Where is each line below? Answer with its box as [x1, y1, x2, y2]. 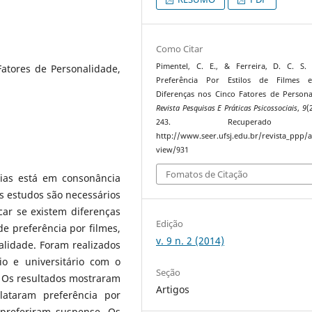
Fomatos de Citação [166, 168, 249, 181]
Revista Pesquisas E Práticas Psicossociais [156, 102, 297, 113]
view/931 [156, 144, 189, 155]
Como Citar [156, 42, 203, 55]
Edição [156, 217, 184, 231]
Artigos [156, 283, 190, 297]
